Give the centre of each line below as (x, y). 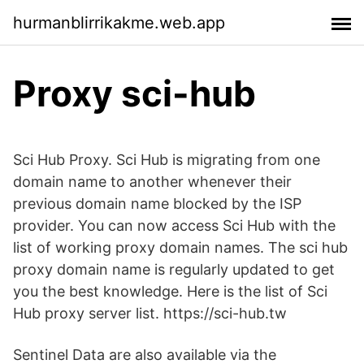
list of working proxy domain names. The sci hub (180, 247)
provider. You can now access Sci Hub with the (174, 225)
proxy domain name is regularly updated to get (174, 269)
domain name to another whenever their (152, 182)
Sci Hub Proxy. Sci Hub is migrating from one (167, 160)
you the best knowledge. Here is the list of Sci (170, 291)
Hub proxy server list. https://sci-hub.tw (150, 313)
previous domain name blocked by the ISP (157, 204)
